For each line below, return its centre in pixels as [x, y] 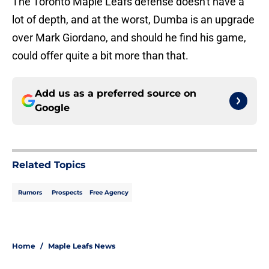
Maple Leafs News [82, 246]
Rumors [30, 193]
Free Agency [109, 193]
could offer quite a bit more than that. [100, 56]
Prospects [67, 193]
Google [52, 108]
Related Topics [49, 165]
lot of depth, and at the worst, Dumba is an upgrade [133, 20]
